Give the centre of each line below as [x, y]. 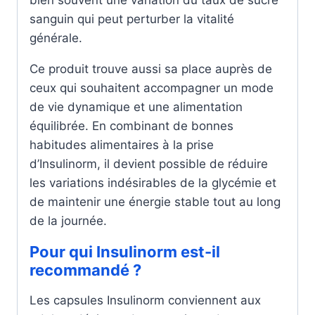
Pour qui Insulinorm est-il [125, 251]
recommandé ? [85, 270]
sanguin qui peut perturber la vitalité [132, 19]
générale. [56, 38]
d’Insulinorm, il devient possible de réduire [149, 163]
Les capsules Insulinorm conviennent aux [145, 300]
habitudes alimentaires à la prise [122, 144]
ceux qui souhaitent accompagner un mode [152, 88]
